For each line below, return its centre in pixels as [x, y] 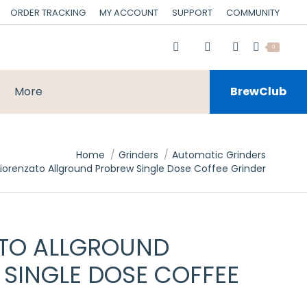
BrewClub [258, 91]
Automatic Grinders [219, 155]
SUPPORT [192, 12]
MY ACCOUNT [129, 12]
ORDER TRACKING [48, 12]
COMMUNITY [253, 12]
